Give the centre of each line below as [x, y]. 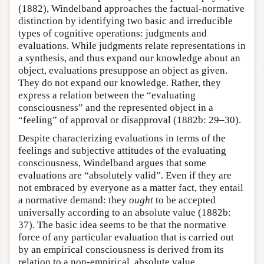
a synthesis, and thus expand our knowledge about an [129, 58]
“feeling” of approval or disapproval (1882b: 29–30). [130, 120]
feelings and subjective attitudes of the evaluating [122, 150]
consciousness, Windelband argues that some [112, 163]
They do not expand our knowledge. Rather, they [120, 82]
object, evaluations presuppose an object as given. [123, 70]
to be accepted [184, 200]
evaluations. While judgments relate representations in [132, 45]
